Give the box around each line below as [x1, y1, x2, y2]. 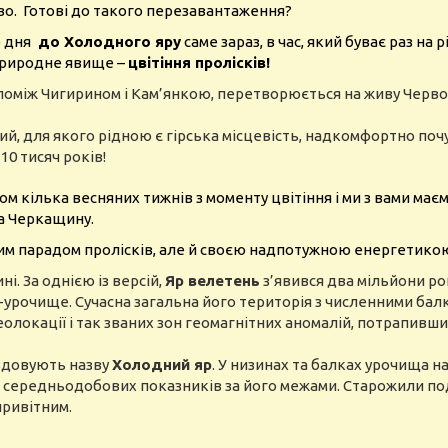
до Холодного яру [34, 33, 181, 50]
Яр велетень [165, 272, 260, 289]
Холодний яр [112, 356, 212, 373]
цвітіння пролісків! [128, 54, 270, 71]
